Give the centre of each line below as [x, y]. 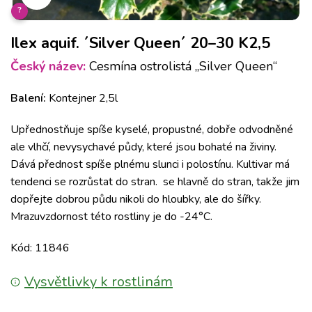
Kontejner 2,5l [82, 98]
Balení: [28, 98]
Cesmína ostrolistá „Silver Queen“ [181, 66]
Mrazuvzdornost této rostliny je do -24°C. [111, 217]
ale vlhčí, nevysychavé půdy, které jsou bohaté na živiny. [143, 147]
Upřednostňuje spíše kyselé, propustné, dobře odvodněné [152, 130]
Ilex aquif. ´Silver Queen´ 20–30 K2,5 [140, 43]
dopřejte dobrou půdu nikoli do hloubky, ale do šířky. [136, 199]
